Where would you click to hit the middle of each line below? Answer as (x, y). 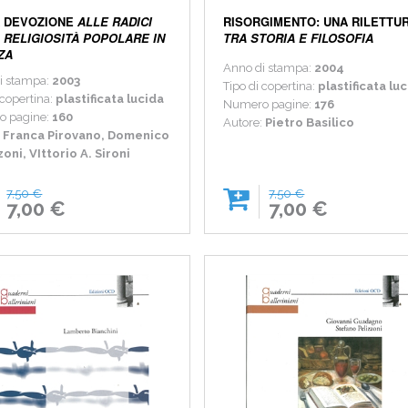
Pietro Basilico (310, 123)
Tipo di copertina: (271, 87)
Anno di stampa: (269, 68)
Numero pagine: (268, 105)
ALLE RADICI (115, 22)
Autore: (245, 123)
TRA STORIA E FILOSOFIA (299, 38)
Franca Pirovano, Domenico (87, 136)
